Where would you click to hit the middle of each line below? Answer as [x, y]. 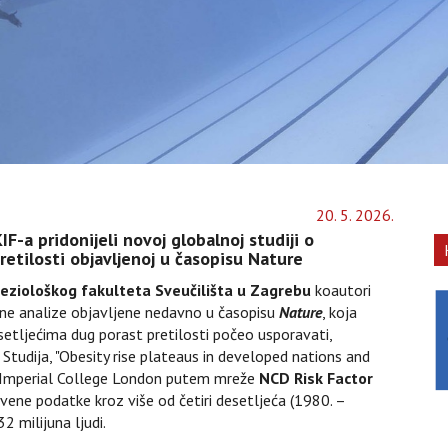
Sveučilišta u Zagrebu [233, 290]
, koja [339, 312]
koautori [341, 290]
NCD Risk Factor [316, 378]
